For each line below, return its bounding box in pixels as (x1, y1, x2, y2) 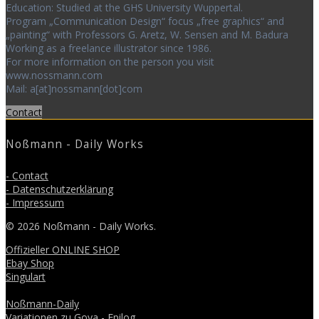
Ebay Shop (6, 256, 54, 271)
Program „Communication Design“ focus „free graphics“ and (6, 14, 284, 28)
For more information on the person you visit (6, 55, 214, 69)
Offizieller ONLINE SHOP (6, 243, 120, 257)
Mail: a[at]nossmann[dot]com (6, 82, 142, 96)
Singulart (6, 270, 46, 284)
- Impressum (6, 196, 64, 210)
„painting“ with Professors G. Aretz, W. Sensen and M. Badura (6, 28, 288, 42)
